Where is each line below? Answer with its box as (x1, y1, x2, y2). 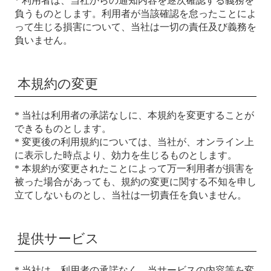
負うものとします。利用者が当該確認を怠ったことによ (15, 8, 256, 19)
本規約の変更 (18, 76, 98, 91)
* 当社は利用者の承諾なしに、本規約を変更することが (15, 110, 254, 120)
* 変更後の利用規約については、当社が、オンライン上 (15, 137, 254, 147)
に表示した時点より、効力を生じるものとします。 (15, 150, 237, 160)
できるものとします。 (15, 123, 111, 134)
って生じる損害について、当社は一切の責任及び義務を (15, 22, 256, 32)
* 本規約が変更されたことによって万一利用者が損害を (15, 163, 254, 174)
